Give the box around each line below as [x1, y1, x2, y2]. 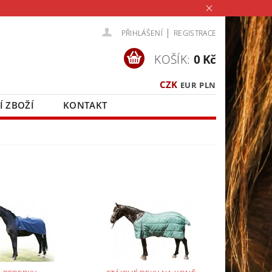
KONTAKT [63, 98, 107, 111]
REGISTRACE [173, 27, 217, 38]
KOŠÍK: [154, 52, 191, 68]
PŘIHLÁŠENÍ [121, 27, 163, 38]
